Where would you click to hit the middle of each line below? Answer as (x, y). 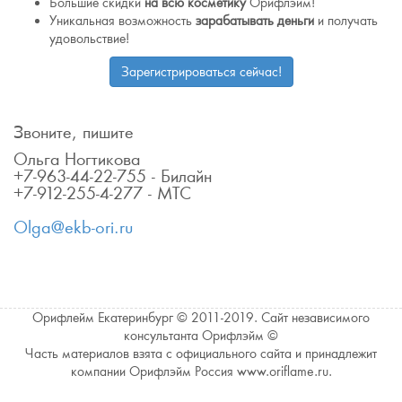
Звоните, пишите (74, 132)
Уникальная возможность (122, 21)
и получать (346, 21)
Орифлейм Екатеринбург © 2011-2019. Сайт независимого (201, 318)
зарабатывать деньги (255, 21)
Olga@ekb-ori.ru (73, 227)
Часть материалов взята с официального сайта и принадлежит (201, 354)
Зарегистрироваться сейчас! (201, 72)
